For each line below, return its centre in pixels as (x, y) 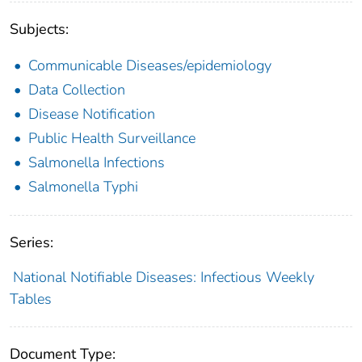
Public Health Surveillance (112, 138)
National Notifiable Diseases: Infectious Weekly (163, 277)
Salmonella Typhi (83, 186)
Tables (31, 299)
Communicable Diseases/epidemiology (150, 65)
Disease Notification (92, 114)
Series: (32, 242)
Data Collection (77, 89)
